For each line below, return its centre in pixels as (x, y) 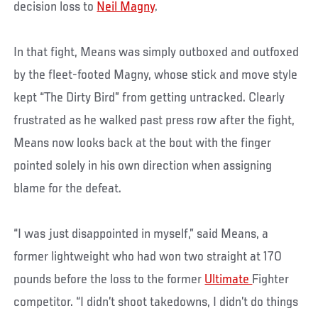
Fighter (271, 279)
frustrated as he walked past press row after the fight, (154, 120)
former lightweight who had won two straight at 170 (148, 257)
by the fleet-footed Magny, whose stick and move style (156, 75)
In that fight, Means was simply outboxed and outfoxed (157, 52)
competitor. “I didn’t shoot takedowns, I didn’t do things (156, 302)
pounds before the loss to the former (109, 279)
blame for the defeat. (68, 188)
